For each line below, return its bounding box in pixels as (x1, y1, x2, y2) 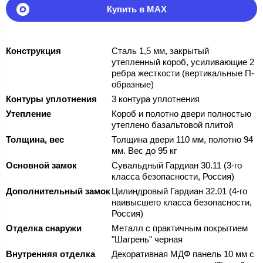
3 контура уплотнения (112, 94, 200, 104)
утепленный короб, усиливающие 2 (112, 57, 254, 68)
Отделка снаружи (6, 223, 82, 234)
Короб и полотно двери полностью (112, 109, 251, 119)
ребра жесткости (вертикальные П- (112, 68, 254, 79)
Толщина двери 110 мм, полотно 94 (112, 134, 253, 145)
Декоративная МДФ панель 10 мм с (112, 249, 254, 259)
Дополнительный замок (6, 186, 110, 197)
